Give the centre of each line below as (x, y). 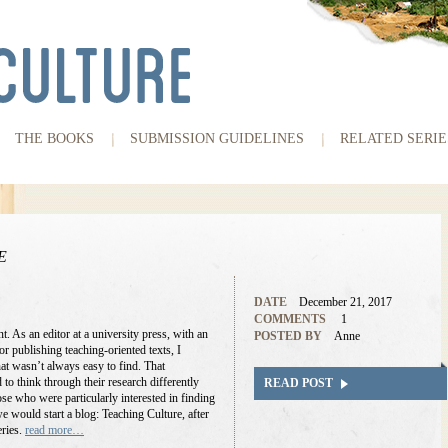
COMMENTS (290, 319)
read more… (54, 430)
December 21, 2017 (345, 302)
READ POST (298, 383)
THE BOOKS (54, 138)
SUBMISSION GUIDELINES (217, 138)
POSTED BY (288, 336)
